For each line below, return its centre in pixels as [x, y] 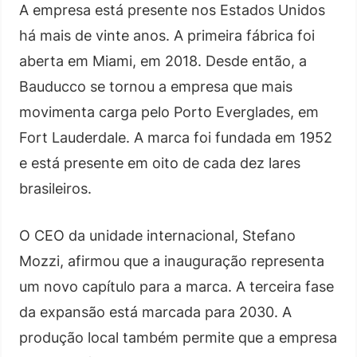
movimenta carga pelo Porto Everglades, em [169, 112]
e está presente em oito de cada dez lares [160, 163]
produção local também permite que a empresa [178, 337]
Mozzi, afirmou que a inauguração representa [172, 261]
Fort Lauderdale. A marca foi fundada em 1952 [176, 137]
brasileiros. [55, 188]
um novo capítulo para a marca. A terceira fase [177, 286]
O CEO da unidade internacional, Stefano [157, 235]
